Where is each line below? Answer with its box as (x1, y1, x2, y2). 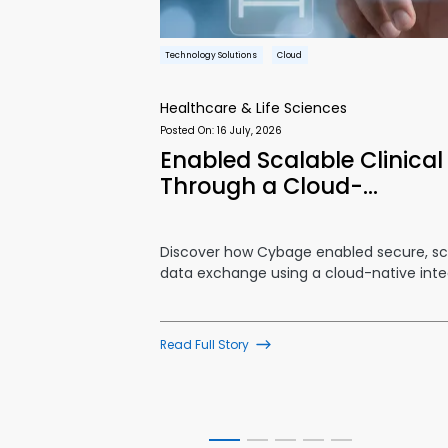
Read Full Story (159, 335, 249, 353)
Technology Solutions (165, 49, 258, 62)
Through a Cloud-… (159, 169, 378, 202)
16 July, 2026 (216, 124, 282, 138)
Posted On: (159, 124, 217, 138)
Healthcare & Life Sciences (159, 97, 347, 118)
